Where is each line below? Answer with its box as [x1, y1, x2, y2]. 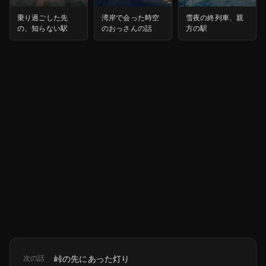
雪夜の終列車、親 [186, 12, 244, 22]
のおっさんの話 [102, 23, 153, 33]
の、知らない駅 [17, 23, 68, 33]
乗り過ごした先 [17, 12, 68, 22]
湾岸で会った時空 [102, 12, 160, 22]
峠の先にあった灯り [54, 253, 130, 264]
